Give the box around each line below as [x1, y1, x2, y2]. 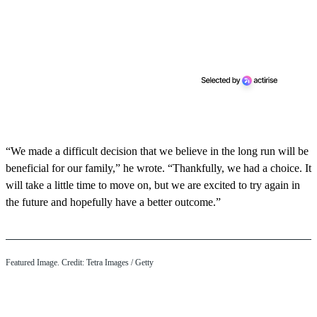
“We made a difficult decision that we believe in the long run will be [6, 145, 309, 158]
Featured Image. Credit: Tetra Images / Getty [6, 258, 154, 268]
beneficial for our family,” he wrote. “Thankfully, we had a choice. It [6, 162, 311, 175]
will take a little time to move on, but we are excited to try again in [6, 179, 300, 192]
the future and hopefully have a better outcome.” [6, 196, 221, 209]
